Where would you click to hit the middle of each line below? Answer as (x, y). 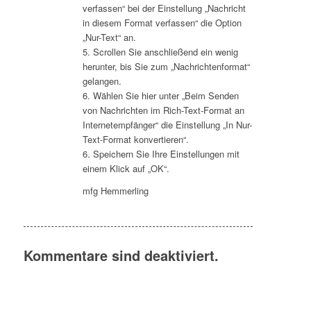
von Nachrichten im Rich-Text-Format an (163, 110)
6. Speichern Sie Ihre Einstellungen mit (161, 153)
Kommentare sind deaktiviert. (121, 255)
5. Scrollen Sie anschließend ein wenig (160, 51)
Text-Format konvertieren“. (135, 139)
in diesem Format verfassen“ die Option (162, 22)
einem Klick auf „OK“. (126, 168)
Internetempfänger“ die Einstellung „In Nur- (167, 124)
